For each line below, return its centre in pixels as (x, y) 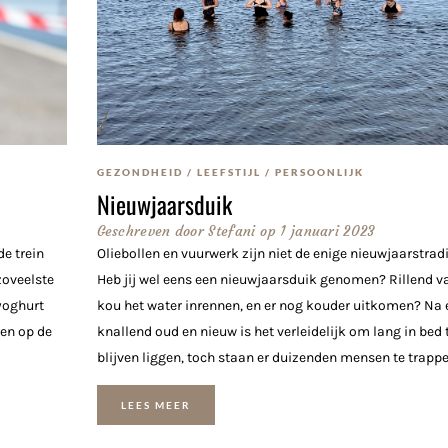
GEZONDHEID (139, 171)
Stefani (230, 230)
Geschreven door (150, 230)
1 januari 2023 (328, 230)
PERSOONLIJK (319, 171)
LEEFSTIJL (228, 171)
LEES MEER (155, 405)
